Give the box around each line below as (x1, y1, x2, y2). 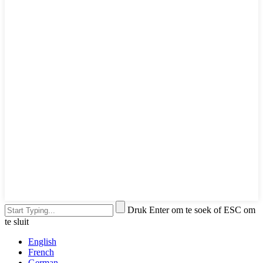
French (28, 247, 54, 257)
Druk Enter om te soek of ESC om (127, 204, 255, 215)
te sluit (5, 216, 29, 227)
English (28, 236, 56, 247)
